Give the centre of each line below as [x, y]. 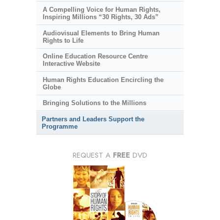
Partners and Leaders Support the [93, 119]
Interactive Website [71, 64]
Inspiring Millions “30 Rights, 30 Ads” [100, 17]
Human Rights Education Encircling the [103, 80]
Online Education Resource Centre [95, 56]
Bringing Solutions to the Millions [94, 103]
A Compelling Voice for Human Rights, [101, 10]
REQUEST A [93, 155]
